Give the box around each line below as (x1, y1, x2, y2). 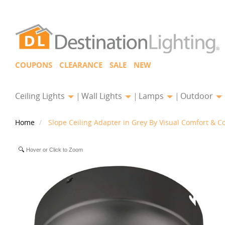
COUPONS (15, 60, 52, 70)
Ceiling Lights (15, 90, 67, 101)
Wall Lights (81, 90, 124, 101)
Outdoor (180, 90, 215, 101)
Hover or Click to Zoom (26, 147, 83, 153)
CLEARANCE (59, 60, 102, 70)
